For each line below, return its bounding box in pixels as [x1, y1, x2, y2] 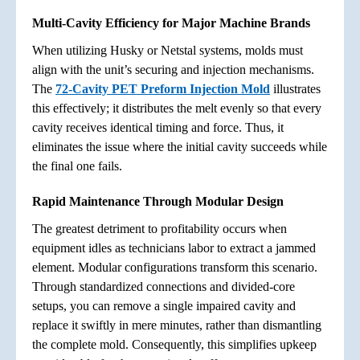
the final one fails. [32, 158, 122, 173]
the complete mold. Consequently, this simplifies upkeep [32, 337, 317, 351]
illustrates [270, 81, 321, 96]
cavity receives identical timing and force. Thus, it [32, 120, 284, 134]
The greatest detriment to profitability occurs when [32, 221, 287, 235]
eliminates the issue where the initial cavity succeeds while [32, 139, 327, 153]
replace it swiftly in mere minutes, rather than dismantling [32, 317, 321, 332]
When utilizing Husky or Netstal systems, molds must [32, 43, 303, 57]
